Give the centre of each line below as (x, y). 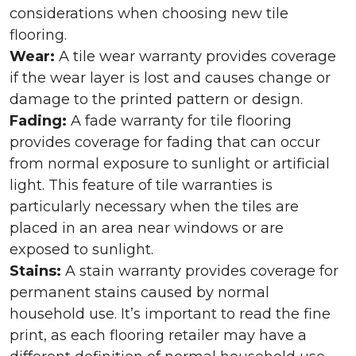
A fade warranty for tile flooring (179, 121)
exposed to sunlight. (81, 250)
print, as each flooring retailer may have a (158, 335)
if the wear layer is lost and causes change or (170, 78)
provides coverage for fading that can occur (165, 142)
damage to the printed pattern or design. (156, 99)
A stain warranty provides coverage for (200, 271)
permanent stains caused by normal (139, 292)
